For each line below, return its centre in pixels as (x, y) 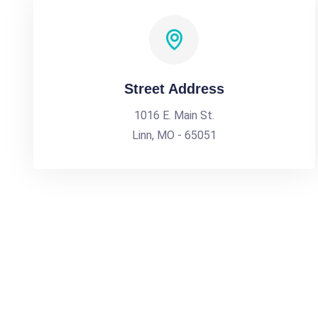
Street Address (174, 89)
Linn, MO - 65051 (174, 135)
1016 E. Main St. (174, 115)
